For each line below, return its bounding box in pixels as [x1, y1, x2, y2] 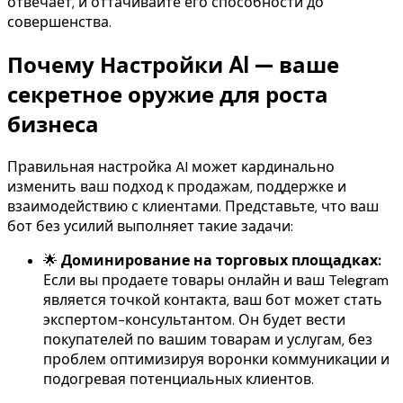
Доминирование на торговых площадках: [61, 251, 381, 271]
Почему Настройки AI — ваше [7, 51, 339, 80]
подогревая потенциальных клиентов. [43, 370, 314, 390]
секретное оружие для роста [7, 81, 328, 110]
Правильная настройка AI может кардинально [7, 157, 335, 177]
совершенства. [7, 13, 112, 32]
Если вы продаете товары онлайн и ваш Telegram [43, 271, 389, 291]
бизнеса [7, 111, 99, 139]
